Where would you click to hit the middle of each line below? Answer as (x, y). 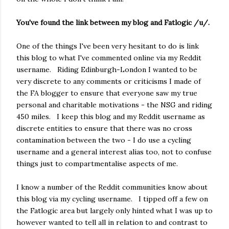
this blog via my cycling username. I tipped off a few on (112, 199)
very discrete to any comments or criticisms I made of (109, 81)
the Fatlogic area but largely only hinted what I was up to (114, 210)
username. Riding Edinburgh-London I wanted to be (107, 69)
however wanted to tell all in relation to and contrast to (112, 222)
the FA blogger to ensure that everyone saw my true (107, 93)
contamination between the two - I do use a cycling (104, 140)
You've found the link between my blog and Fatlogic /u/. (113, 22)
